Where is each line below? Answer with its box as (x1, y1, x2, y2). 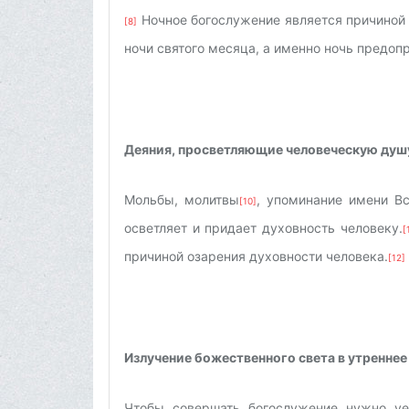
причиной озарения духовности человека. (124, 247, 388, 264)
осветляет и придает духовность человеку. (124, 219, 403, 236)
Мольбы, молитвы (124, 191, 240, 207)
